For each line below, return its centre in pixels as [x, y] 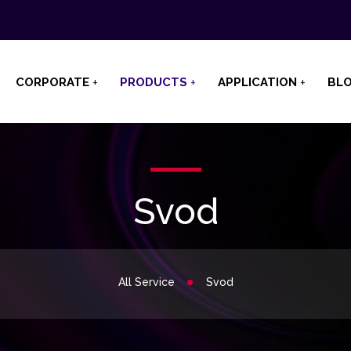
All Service [146, 282]
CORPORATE [52, 83]
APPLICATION [257, 83]
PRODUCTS [154, 83]
